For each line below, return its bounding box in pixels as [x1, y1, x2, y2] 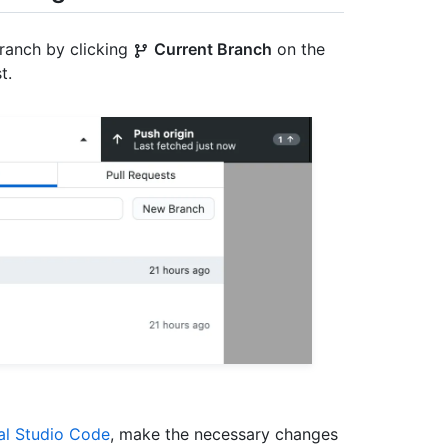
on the [272, 39, 325, 60]
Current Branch [154, 39, 272, 60]
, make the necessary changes [110, 424, 338, 444]
